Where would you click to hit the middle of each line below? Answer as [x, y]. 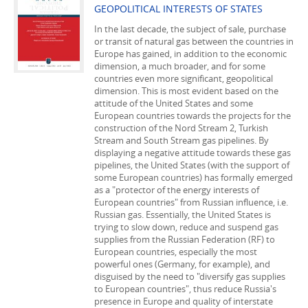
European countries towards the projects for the [192, 115]
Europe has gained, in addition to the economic [190, 54]
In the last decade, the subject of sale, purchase [190, 29]
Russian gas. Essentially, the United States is [183, 214]
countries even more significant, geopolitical [184, 78]
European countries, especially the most [176, 252]
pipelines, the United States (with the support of [192, 165]
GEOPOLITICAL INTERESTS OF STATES [178, 9]
